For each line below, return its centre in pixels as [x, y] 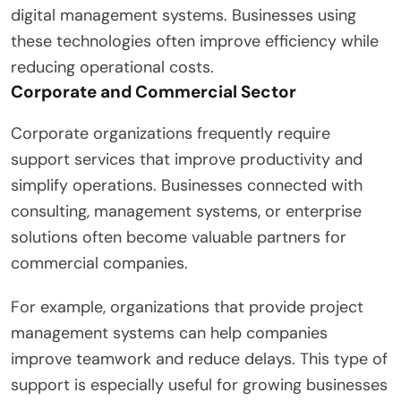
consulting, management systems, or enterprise [186, 211]
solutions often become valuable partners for [179, 237]
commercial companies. [99, 263]
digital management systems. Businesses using [183, 15]
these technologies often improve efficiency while [195, 41]
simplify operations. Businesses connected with [187, 185]
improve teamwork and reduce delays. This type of [199, 358]
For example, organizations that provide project [187, 307]
